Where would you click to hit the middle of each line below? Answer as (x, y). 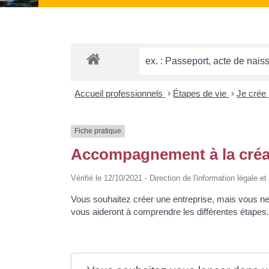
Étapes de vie (201, 94)
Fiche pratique (98, 131)
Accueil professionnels (120, 94)
